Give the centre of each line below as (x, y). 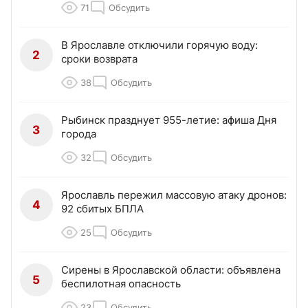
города (79, 133)
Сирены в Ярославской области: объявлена (171, 269)
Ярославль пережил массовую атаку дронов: (174, 195)
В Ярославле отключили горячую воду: (159, 45)
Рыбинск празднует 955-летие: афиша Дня (169, 120)
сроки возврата (99, 58)
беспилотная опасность (121, 283)
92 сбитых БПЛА (102, 208)
